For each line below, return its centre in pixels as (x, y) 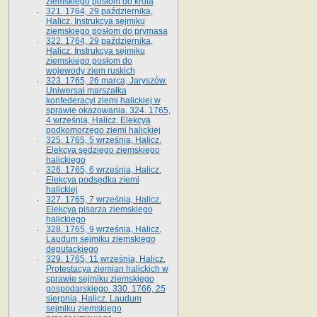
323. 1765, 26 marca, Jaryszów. (106, 80)
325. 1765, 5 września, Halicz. (103, 140)
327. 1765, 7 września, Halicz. (103, 199)
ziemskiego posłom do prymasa (106, 31)
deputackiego (72, 249)
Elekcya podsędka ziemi (92, 179)
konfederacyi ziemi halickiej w (103, 100)
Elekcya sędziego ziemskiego (103, 150)
